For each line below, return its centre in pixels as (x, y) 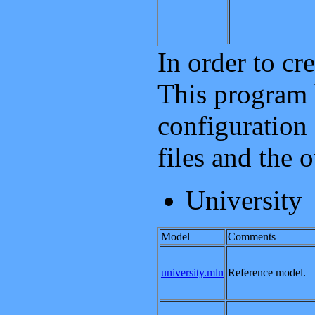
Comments (252, 237)
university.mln (192, 272)
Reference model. (267, 272)
